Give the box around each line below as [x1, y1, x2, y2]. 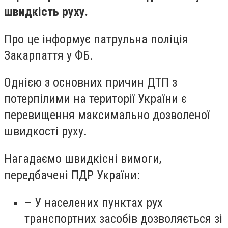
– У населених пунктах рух [24, 195, 163, 210]
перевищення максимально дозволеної [4, 108, 210, 123]
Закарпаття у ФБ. [4, 48, 93, 63]
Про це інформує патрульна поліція [4, 32, 188, 46]
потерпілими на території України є [4, 92, 187, 106]
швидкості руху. [4, 124, 87, 139]
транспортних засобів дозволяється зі [24, 211, 222, 226]
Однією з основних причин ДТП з [4, 75, 177, 90]
